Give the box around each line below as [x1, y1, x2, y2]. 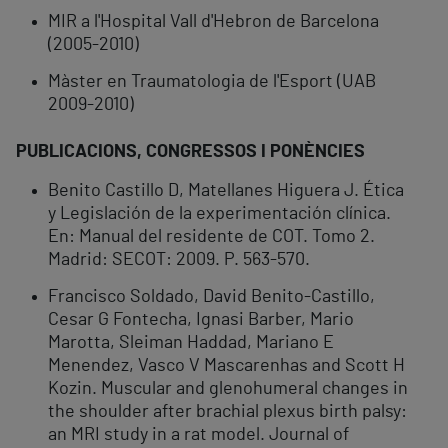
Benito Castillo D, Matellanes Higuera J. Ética [48, 182, 404, 201]
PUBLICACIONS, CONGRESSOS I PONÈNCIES [16, 143, 365, 162]
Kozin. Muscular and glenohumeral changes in [48, 380, 408, 399]
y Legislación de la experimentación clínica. [48, 205, 391, 224]
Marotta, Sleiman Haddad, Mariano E [48, 334, 334, 353]
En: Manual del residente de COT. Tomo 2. [48, 228, 375, 247]
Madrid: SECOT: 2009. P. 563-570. [48, 251, 310, 270]
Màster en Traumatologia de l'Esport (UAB [48, 73, 376, 92]
